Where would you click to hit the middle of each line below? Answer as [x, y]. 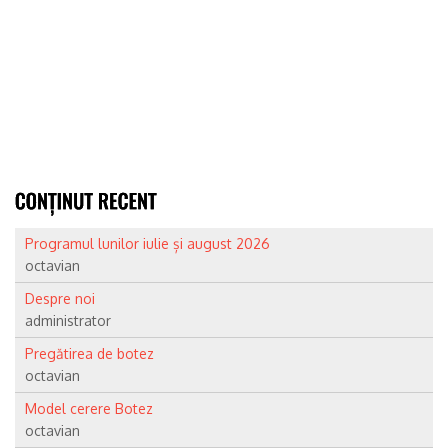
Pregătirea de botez [89, 353]
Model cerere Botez [89, 408]
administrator [68, 320]
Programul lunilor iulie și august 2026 [147, 243]
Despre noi [60, 298]
